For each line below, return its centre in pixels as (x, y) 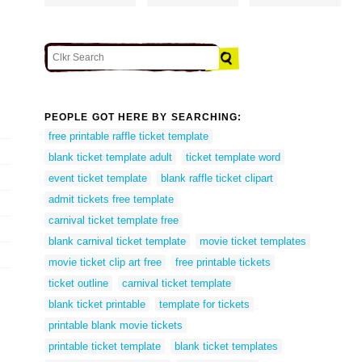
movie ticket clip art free (105, 262)
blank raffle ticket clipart (217, 178)
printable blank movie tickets (116, 325)
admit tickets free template (111, 199)
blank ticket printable (97, 304)
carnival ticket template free (114, 220)
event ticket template (98, 178)
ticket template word (233, 157)
